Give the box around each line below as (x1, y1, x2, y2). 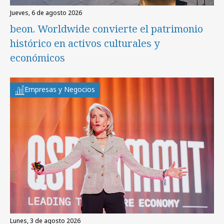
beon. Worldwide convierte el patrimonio (10, 21, 203, 35)
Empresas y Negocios (24, 84, 95, 94)
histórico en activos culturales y (10, 36, 159, 50)
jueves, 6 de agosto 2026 (11, 8, 82, 17)
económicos (10, 50, 65, 64)
